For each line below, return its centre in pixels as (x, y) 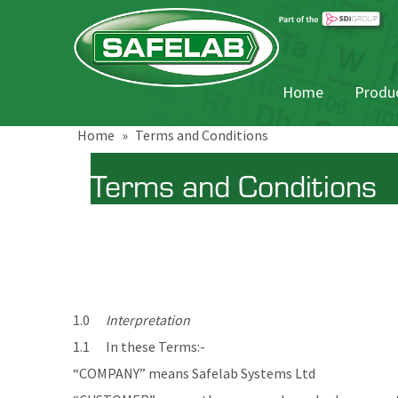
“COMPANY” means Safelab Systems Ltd (194, 373)
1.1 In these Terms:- (139, 346)
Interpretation (148, 319)
